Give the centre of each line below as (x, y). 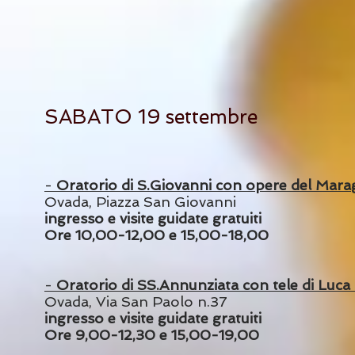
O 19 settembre (186, 117)
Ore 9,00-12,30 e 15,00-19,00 (152, 335)
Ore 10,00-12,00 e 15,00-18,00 (157, 235)
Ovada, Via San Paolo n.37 (136, 302)
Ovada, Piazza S (99, 202)
